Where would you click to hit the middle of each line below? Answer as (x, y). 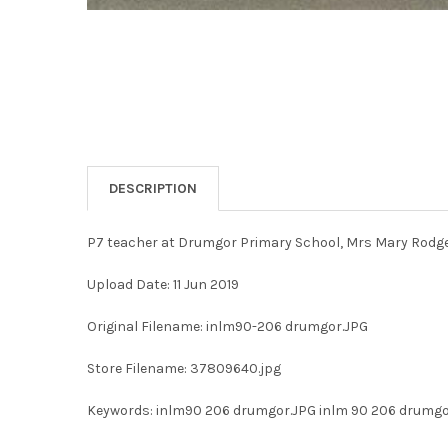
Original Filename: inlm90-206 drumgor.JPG (227, 326)
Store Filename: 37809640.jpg (183, 368)
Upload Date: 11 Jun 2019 (162, 284)
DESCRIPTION (152, 188)
